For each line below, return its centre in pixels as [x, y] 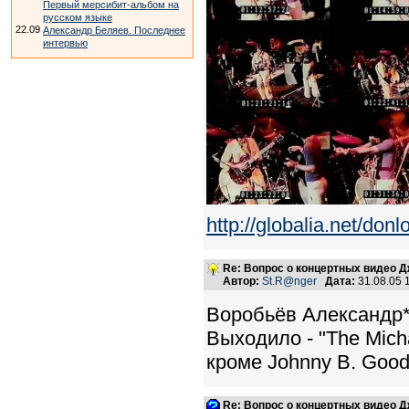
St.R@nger [289, 281]
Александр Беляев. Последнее [114, 30]
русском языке [78, 17]
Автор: [241, 281]
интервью [65, 43]
